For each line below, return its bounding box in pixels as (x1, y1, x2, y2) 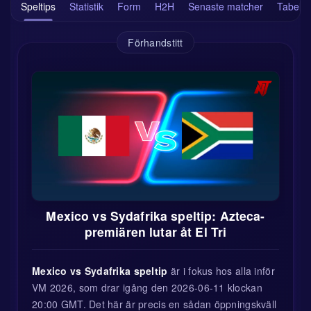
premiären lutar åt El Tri (84, 222, 227, 240)
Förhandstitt (128, 35, 183, 49)
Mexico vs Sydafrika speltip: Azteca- (46, 206, 265, 224)
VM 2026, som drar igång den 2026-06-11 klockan (32, 280, 262, 294)
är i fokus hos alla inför (167, 263, 275, 278)
